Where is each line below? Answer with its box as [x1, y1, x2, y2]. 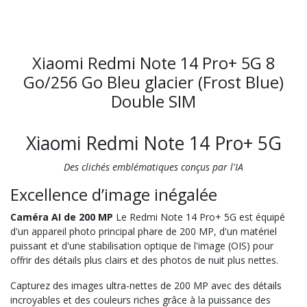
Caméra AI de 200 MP [10, 210, 113, 223]
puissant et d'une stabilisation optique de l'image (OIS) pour [10, 238, 273, 252]
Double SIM [111, 90, 196, 112]
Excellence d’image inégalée [10, 183, 217, 206]
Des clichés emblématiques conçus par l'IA [64, 160, 243, 173]
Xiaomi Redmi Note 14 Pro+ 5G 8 [32, 51, 275, 74]
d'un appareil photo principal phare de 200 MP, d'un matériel [10, 224, 277, 238]
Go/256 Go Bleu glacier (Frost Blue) [23, 71, 284, 93]
